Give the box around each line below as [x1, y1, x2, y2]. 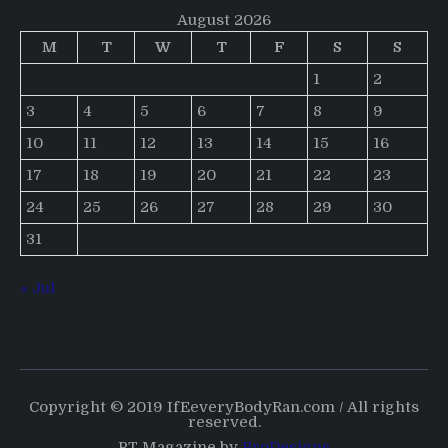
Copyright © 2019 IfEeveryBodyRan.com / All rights [29, 398, 419, 417]
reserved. [187, 413, 261, 432]
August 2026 [177, 10, 271, 29]
